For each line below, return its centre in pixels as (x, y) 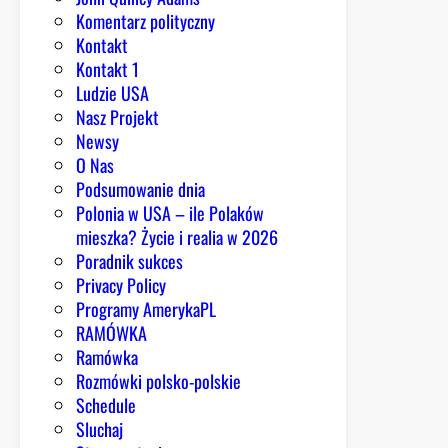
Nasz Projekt (117, 117)
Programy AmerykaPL (146, 309)
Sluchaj (99, 429)
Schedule (106, 405)
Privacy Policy (121, 285)
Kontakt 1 (107, 69)
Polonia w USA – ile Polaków (170, 213)
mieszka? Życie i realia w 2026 (177, 237)
